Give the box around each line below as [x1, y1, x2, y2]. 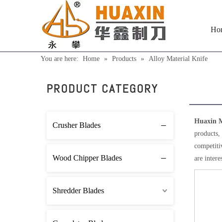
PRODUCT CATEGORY [47, 81, 158, 96]
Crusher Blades [53, 121, 101, 129]
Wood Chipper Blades [53, 154, 122, 162]
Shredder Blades [53, 186, 104, 195]
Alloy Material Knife [149, 55, 208, 62]
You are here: [41, 55, 78, 62]
